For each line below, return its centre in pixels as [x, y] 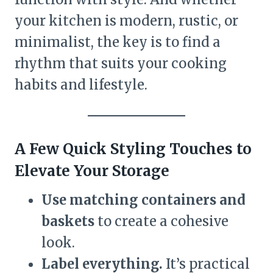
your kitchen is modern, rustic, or [126, 20]
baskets [68, 221]
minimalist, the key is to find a [118, 42]
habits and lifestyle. [81, 84]
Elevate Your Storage [92, 171]
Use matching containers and [144, 200]
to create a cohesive [161, 221]
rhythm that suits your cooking [121, 63]
